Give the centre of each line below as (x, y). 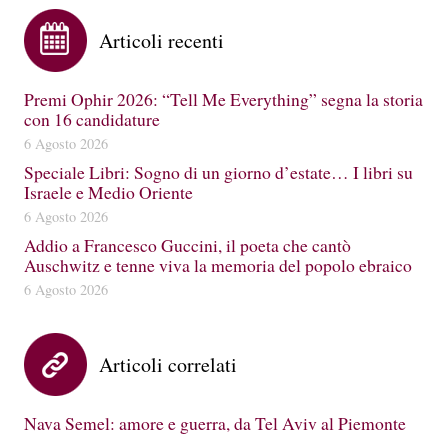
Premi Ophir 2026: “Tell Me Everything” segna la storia (223, 99)
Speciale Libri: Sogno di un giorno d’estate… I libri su (218, 172)
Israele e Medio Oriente (108, 192)
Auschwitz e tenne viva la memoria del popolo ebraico (218, 265)
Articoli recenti (161, 41)
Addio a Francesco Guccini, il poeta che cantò (187, 245)
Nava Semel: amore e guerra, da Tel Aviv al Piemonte (215, 423)
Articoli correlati (168, 365)
